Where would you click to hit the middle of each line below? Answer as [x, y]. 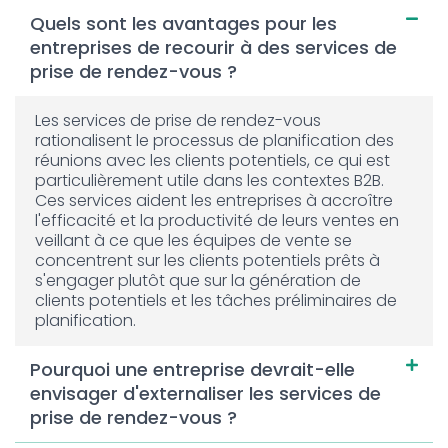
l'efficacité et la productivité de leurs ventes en [217, 220]
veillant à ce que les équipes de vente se [193, 240]
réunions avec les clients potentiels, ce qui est [212, 160]
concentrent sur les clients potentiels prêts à [207, 260]
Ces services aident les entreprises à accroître [214, 200]
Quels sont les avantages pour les [183, 23]
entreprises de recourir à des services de [213, 47]
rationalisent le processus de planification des [214, 140]
